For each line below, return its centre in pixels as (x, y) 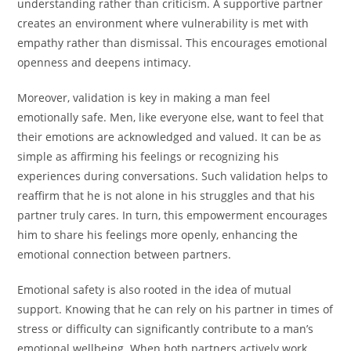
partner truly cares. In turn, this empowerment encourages (173, 215)
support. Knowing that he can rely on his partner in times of (175, 309)
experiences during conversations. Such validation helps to (173, 176)
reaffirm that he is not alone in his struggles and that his (166, 196)
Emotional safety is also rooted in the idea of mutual (155, 290)
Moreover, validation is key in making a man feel (144, 98)
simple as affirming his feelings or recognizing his (148, 157)
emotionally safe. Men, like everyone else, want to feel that (171, 118)
